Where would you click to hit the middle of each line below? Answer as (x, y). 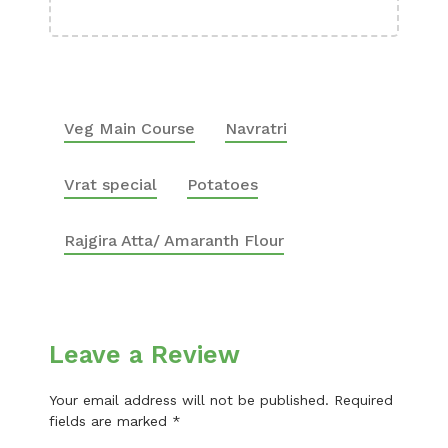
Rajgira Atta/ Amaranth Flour (174, 240)
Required (363, 400)
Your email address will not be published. (189, 400)
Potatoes (222, 184)
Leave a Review (144, 354)
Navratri (256, 128)
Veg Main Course (129, 128)
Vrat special (110, 184)
